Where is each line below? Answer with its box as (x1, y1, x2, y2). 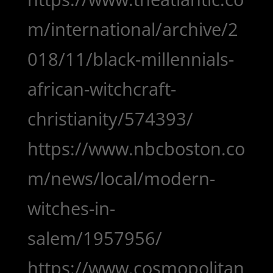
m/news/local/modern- (27, 166, 215, 191)
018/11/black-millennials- (27, 47, 234, 71)
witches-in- (27, 196, 115, 221)
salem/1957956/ (27, 226, 162, 250)
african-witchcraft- (27, 77, 176, 101)
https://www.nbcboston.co (27, 136, 245, 161)
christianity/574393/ (27, 107, 193, 131)
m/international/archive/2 (27, 17, 238, 41)
